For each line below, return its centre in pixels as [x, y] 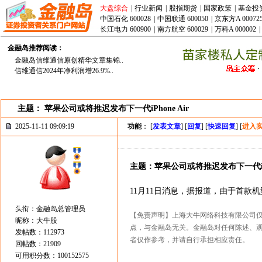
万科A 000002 [235, 29]
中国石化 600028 [125, 19]
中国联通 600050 [183, 19]
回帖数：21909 [38, 244]
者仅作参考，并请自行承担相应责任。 [189, 240]
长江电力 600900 [125, 29]
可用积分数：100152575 [52, 256]
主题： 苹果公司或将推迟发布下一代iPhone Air [103, 108]
